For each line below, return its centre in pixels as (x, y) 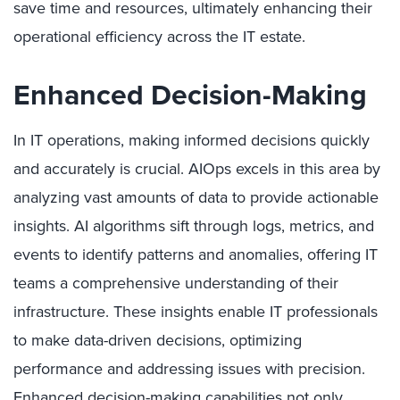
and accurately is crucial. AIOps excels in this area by (197, 169)
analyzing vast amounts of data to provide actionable (196, 197)
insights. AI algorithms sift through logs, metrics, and (194, 226)
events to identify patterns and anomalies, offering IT (196, 254)
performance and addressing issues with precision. (189, 369)
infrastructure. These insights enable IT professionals (196, 312)
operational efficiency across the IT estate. (159, 37)
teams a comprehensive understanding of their (176, 283)
